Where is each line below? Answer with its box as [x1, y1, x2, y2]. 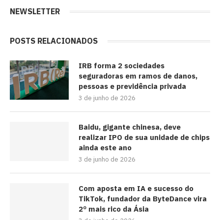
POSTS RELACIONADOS [10, 36, 98, 46]
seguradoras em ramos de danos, [79, 71, 197, 81]
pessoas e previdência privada [79, 82, 186, 91]
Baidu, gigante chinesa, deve [79, 122, 181, 132]
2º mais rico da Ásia [79, 204, 149, 214]
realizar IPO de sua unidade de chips [79, 133, 210, 142]
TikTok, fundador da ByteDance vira [79, 194, 207, 204]
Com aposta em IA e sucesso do [79, 184, 193, 193]
